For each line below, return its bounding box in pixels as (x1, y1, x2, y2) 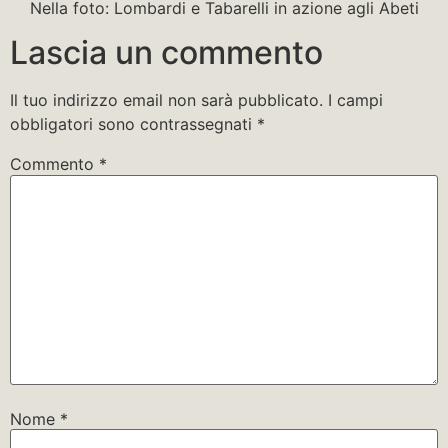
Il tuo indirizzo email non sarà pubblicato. (10, 90, 323, 111)
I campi (328, 90, 383, 111)
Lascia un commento (10, 33, 323, 73)
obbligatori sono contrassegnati (10, 114, 257, 135)
